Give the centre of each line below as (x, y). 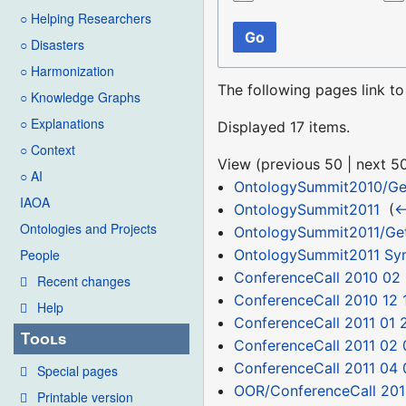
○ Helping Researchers (86, 19)
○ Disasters (52, 45)
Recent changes (84, 281)
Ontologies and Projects (88, 229)
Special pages (77, 370)
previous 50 (302, 164)
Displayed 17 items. (284, 126)
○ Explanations (62, 124)
